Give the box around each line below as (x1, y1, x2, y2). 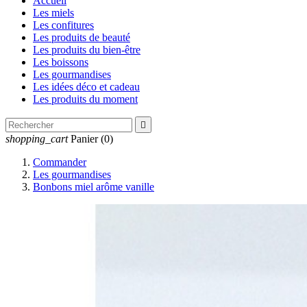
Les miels (33, 7, 74, 19)
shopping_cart (5, 133, 68, 145)
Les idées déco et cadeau (33, 81, 140, 93)
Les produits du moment (33, 93, 138, 105)
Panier (71, 133, 98, 145)
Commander (33, 156, 86, 168)
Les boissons (33, 56, 88, 68)
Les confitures (33, 19, 94, 31)
